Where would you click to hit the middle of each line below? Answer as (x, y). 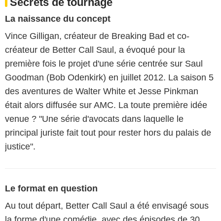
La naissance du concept (58, 18)
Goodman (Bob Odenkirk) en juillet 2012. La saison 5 (109, 77)
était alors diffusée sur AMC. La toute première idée (106, 105)
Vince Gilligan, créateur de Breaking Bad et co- (97, 36)
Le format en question (51, 188)
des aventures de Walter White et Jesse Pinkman (102, 91)
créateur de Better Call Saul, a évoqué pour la (95, 50)
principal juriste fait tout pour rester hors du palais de (108, 132)
